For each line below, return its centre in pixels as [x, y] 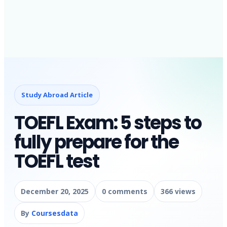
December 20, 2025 [55, 191]
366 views [178, 191]
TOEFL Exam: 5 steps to [108, 123]
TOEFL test [57, 161]
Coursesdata [55, 213]
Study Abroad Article [57, 95]
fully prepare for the [97, 142]
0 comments [125, 191]
